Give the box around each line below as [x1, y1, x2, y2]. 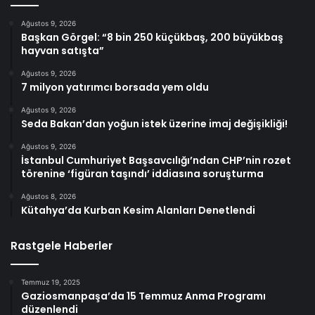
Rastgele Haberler [11, 238, 112, 254]
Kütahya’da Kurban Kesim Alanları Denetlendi [21, 203, 255, 218]
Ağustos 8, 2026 [21, 192, 76, 201]
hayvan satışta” [21, 44, 104, 58]
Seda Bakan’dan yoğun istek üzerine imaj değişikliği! [21, 117, 288, 131]
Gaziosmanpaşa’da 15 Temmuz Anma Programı [21, 289, 266, 304]
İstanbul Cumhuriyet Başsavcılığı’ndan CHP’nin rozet [21, 153, 291, 168]
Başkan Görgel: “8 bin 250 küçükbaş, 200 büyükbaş [21, 30, 283, 45]
